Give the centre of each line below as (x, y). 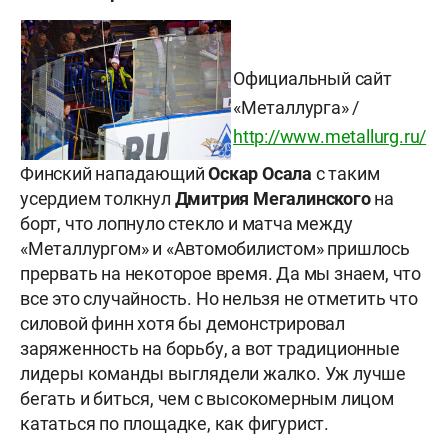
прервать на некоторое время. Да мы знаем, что (220, 274)
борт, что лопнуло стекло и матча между (186, 224)
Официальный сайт (312, 79)
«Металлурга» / (296, 108)
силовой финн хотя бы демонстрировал (182, 324)
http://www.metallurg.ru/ (330, 137)
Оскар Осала (260, 174)
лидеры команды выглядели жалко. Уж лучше (213, 374)
